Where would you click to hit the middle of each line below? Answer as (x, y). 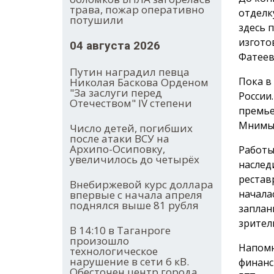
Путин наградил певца (130, 72)
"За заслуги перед (116, 93)
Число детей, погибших (131, 128)
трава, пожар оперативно (137, 10)
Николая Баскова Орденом (139, 83)
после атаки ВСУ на (120, 139)
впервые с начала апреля (136, 195)
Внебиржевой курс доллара (142, 185)
